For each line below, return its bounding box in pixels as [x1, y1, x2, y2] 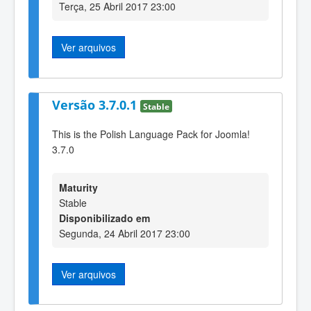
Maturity [59, 180, 98, 194]
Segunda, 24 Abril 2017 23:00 [59, 226, 190, 240]
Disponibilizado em [59, 210, 150, 225]
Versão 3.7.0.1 [52, 96, 140, 113]
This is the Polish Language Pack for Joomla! [52, 127, 250, 142]
